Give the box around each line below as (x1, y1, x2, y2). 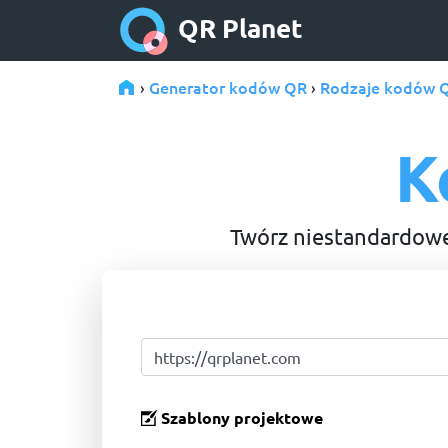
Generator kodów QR (149, 76, 307, 98)
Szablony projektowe (161, 406, 323, 428)
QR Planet (178, 10, 303, 44)
